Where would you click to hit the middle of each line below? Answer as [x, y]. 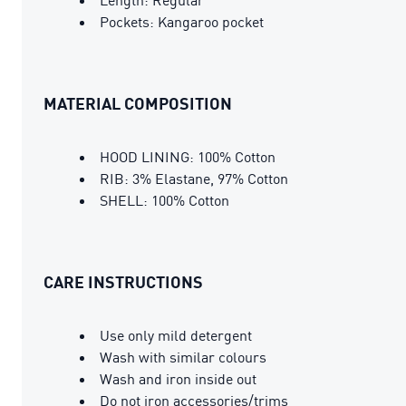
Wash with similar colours [183, 357]
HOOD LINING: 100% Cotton [188, 156]
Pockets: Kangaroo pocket [182, 21]
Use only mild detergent [176, 335]
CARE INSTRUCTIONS [123, 281]
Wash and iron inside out [178, 378]
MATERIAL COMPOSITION [138, 103]
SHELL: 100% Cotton [164, 200]
